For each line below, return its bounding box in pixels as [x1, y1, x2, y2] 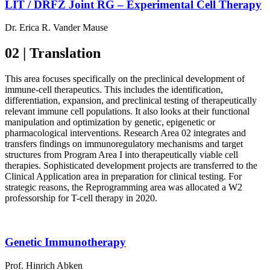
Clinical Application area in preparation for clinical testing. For [5, 171, 242, 182]
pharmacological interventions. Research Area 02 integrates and [5, 128, 246, 139]
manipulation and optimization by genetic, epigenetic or [5, 117, 215, 128]
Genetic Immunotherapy [5, 235, 126, 248]
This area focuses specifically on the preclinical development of [5, 74, 245, 84]
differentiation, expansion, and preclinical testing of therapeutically [5, 95, 257, 106]
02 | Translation [5, 45, 101, 61]
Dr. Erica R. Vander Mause [5, 22, 108, 33]
